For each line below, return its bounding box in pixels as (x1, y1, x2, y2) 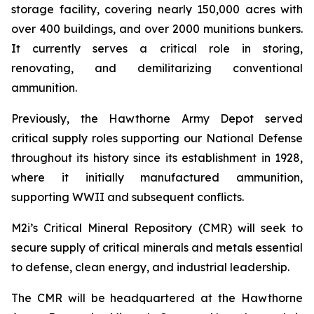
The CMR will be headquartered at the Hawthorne (11, 291, 303, 305)
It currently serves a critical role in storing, (11, 41, 303, 55)
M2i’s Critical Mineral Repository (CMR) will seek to (11, 221, 303, 235)
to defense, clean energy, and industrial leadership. (11, 260, 289, 274)
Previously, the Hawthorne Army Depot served (11, 111, 303, 125)
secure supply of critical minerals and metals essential (11, 240, 303, 254)
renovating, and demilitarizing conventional (11, 61, 303, 75)
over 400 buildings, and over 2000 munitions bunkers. (11, 22, 303, 36)
